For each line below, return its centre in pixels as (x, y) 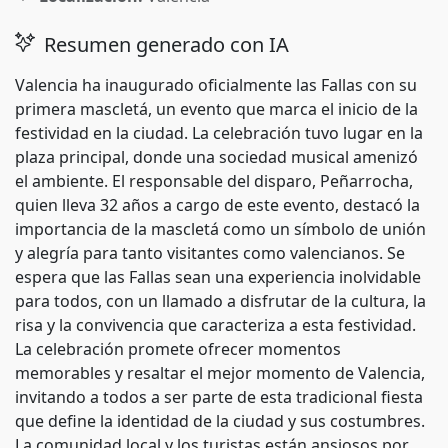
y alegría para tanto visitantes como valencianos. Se (210, 253)
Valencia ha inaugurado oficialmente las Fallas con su (216, 85)
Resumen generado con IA (164, 44)
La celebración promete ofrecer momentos (178, 349)
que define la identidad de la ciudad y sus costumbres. (220, 421)
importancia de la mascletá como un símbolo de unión (220, 229)
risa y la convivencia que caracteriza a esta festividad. (215, 325)
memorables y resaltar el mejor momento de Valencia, (220, 373)
